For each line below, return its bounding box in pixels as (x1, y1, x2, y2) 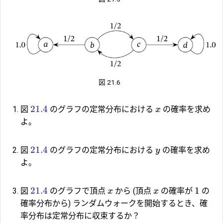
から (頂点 (113, 186, 153, 196)
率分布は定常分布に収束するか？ (20, 211, 140, 221)
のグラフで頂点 (48, 186, 108, 196)
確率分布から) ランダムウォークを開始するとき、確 (20, 198, 208, 208)
